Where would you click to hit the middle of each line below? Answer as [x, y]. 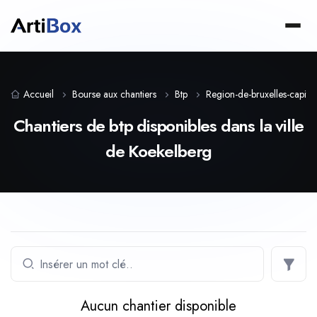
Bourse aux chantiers [114, 94]
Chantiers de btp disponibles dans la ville [158, 126]
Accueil [39, 94]
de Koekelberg [158, 151]
